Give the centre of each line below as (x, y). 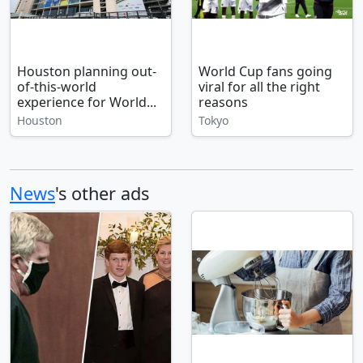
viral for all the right (259, 87)
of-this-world (57, 87)
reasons (223, 102)
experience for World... (87, 102)
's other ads (102, 193)
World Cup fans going (265, 71)
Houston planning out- (87, 71)
